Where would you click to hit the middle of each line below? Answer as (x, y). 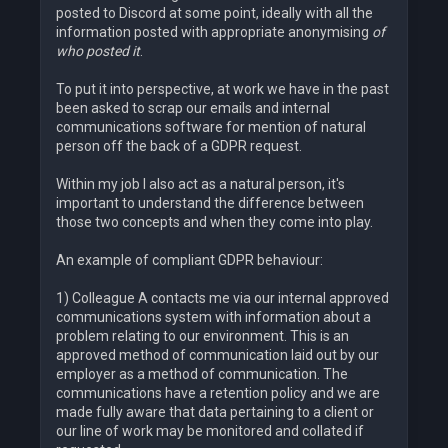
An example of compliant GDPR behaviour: (189, 260)
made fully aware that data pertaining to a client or (215, 412)
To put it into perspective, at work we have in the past (222, 89)
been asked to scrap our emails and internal (193, 108)
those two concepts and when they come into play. (214, 222)
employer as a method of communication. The (202, 374)
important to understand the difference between (210, 203)
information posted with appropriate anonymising (214, 32)
